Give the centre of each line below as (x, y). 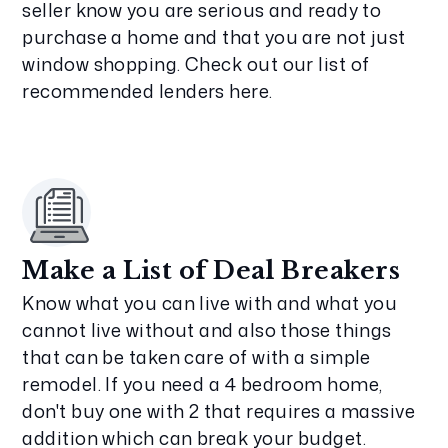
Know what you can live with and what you (210, 303)
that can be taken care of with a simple (196, 357)
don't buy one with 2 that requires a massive (219, 411)
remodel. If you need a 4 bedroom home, (202, 384)
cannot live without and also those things (207, 330)
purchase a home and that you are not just (214, 37)
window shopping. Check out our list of (196, 64)
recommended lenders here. (147, 91)
